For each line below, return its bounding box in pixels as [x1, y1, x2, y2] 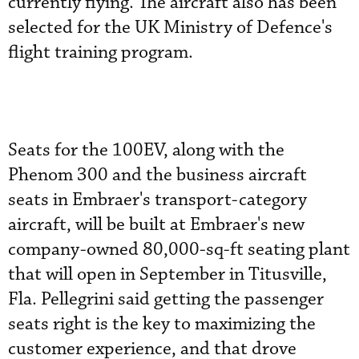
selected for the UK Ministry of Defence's [8, 16, 333, 39]
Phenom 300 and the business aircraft [8, 163, 307, 187]
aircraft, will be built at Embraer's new [8, 213, 305, 236]
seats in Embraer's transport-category [8, 188, 307, 212]
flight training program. [8, 41, 193, 64]
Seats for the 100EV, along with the [8, 139, 284, 162]
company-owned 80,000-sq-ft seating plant [8, 238, 350, 261]
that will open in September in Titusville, [8, 263, 327, 286]
